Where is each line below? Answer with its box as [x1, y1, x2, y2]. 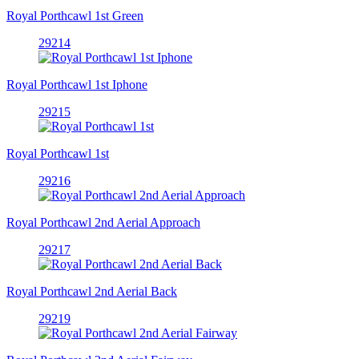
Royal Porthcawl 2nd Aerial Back [6, 284, 177, 298]
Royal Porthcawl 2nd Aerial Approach [6, 215, 200, 229]
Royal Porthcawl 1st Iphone [6, 77, 147, 91]
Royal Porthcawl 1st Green [6, 8, 143, 22]
